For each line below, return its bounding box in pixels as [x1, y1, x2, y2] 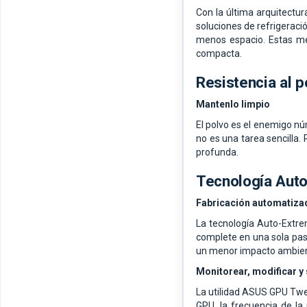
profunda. [196, 147, 238, 158]
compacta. [196, 48, 242, 60]
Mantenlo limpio [196, 99, 270, 110]
